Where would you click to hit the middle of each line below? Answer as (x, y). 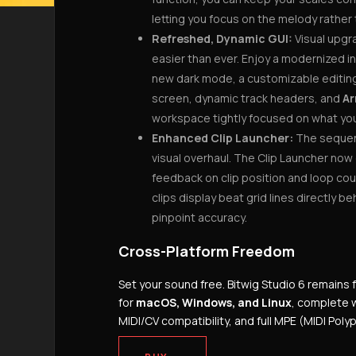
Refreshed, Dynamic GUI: (222, 39)
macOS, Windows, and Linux (214, 302)
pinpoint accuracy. (199, 217)
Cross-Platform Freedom (207, 251)
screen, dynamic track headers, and (247, 98)
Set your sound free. (172, 284)
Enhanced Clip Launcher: (222, 138)
